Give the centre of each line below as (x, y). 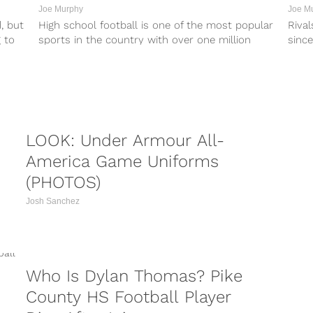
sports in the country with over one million (145, 40)
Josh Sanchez (52, 201)
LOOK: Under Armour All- (125, 140)
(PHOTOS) (63, 182)
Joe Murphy (61, 9)
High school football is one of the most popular (156, 26)
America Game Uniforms (122, 161)
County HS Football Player (128, 297)
